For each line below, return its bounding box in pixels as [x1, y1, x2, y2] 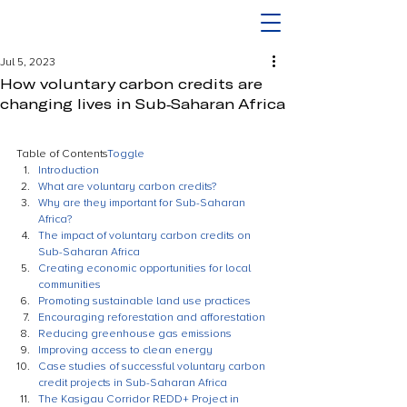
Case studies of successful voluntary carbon [38, 360, 268, 373]
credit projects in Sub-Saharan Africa [38, 376, 227, 390]
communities [38, 278, 101, 292]
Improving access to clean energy [38, 343, 213, 357]
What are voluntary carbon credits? [38, 180, 216, 194]
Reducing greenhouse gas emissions [38, 327, 232, 341]
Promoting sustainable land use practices [38, 294, 251, 308]
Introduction [38, 164, 99, 177]
